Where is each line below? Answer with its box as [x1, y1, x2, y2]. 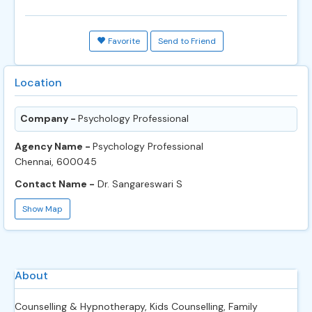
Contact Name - [15, 177, 95, 190]
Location [15, 75, 62, 90]
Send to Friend [157, 36, 216, 47]
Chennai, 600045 [15, 155, 97, 168]
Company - [20, 111, 78, 125]
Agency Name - [15, 139, 93, 153]
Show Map [22, 203, 63, 214]
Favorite [107, 36, 140, 47]
